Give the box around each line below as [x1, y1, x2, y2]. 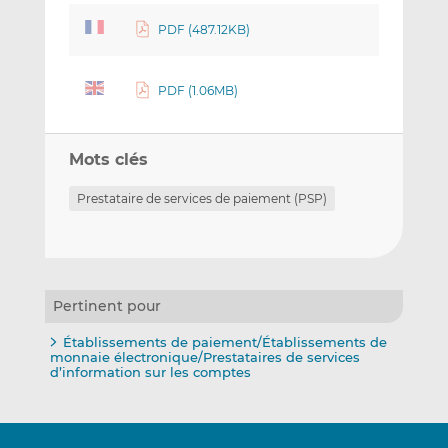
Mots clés [68, 149, 148, 169]
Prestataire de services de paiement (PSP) [76, 190, 327, 206]
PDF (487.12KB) [158, 22, 251, 38]
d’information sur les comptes [49, 363, 251, 380]
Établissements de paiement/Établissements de [62, 333, 387, 350]
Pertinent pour [52, 296, 161, 315]
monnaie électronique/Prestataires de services [49, 348, 360, 365]
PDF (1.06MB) [158, 83, 239, 99]
